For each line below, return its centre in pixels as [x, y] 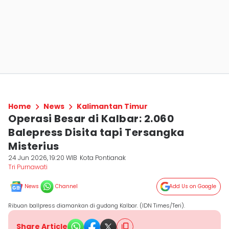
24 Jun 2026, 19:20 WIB [43, 158]
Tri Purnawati [28, 167]
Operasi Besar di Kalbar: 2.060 [91, 119]
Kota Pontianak [103, 158]
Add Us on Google [193, 186]
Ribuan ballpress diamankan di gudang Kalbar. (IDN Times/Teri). [97, 205]
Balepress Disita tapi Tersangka [96, 132]
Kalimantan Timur [112, 106]
